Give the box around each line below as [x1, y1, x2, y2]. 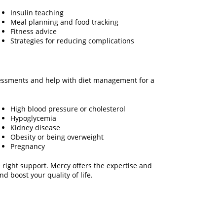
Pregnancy [10, 142, 45, 151]
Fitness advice [10, 27, 57, 36]
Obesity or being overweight [10, 132, 104, 142]
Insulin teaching [10, 8, 64, 17]
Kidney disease [10, 123, 60, 132]
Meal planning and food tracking [10, 17, 118, 27]
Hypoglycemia [10, 113, 56, 123]
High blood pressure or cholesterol [10, 104, 125, 113]
